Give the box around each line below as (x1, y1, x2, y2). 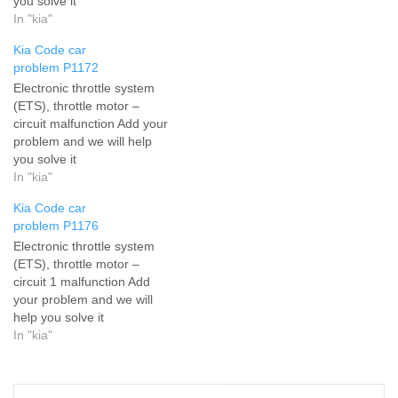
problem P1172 (13, 60, 99, 75)
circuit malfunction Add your (13, 115, 168, 131)
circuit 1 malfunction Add (13, 274, 150, 289)
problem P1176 (13, 218, 99, 233)
